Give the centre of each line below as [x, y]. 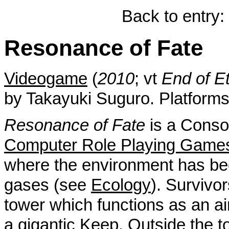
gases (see [48, 185]
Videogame [46, 79]
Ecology [121, 185]
